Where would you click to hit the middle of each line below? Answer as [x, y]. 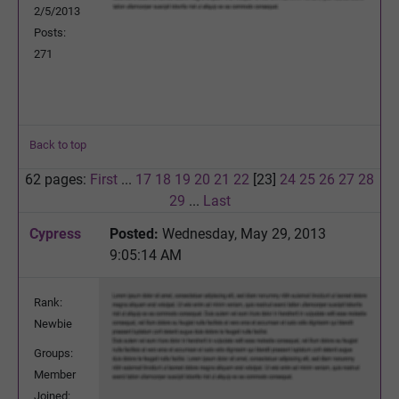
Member [55, 374]
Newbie [53, 323]
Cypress [55, 233]
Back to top [58, 144]
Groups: [53, 353]
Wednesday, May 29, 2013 [242, 233]
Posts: [50, 32]
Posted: [134, 233]
